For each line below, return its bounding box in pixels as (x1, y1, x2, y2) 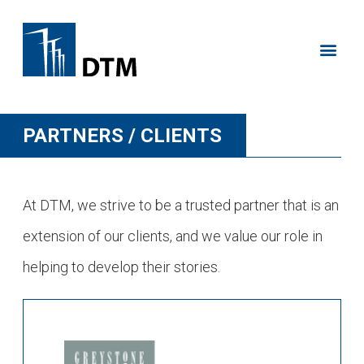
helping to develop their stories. (23, 258, 220, 275)
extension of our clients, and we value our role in (23, 227, 323, 245)
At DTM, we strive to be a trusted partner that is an (23, 197, 339, 214)
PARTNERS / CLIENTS (23, 124, 222, 147)
